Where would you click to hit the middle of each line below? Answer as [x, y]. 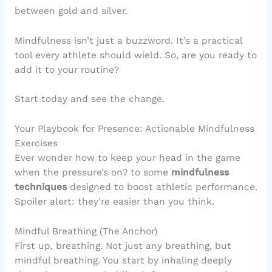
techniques [40, 187]
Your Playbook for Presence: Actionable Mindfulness [134, 129]
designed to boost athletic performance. [162, 187]
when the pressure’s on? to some [93, 173]
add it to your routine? [66, 70]
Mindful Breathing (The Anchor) [86, 232]
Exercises [36, 144]
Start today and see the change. [89, 99]
